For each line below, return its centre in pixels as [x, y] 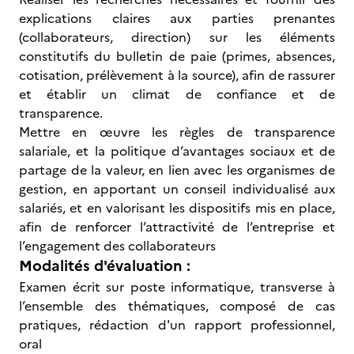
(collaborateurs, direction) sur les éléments [177, 37]
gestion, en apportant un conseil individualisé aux [177, 189]
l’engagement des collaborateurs [117, 246]
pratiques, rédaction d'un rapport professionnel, [177, 325]
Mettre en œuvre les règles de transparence [177, 132]
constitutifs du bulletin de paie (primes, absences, [177, 56]
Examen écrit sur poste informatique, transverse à [177, 287]
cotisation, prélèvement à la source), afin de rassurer [177, 75]
